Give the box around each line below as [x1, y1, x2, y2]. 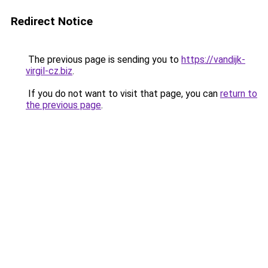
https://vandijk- [181, 54, 245, 65]
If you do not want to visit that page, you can [26, 88, 220, 99]
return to [220, 88, 257, 99]
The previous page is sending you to [26, 54, 181, 65]
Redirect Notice [11, 14, 93, 28]
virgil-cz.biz [26, 65, 72, 77]
